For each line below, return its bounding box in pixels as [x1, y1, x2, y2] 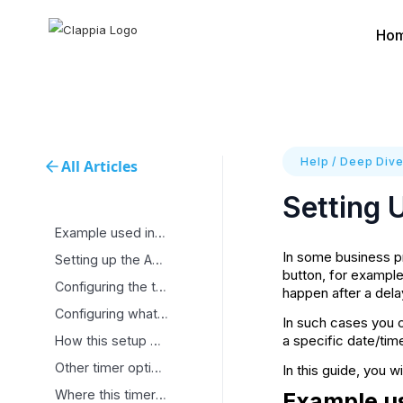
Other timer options [151, 360, 162, 375]
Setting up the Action [152, 252, 163, 267]
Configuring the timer [156, 279, 166, 294]
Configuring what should [157, 306, 168, 321]
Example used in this [155, 225, 166, 240]
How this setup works [150, 333, 161, 348]
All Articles [61, 157, 138, 176]
